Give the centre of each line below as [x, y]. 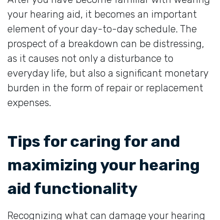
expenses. [29, 102]
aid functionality [72, 188]
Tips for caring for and [94, 141]
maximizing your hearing [104, 165]
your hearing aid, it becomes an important [102, 14]
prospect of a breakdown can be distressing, [106, 43]
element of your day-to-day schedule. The [102, 29]
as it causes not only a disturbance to [90, 58]
